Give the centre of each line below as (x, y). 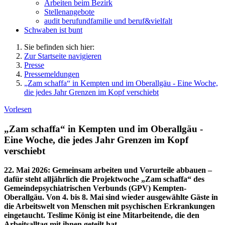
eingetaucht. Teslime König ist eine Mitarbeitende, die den (102, 215)
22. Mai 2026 (26, 170)
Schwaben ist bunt (53, 30)
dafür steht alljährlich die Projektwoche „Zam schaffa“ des (104, 179)
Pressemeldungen (52, 74)
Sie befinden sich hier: (59, 47)
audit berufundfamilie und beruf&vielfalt (108, 21)
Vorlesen (18, 109)
